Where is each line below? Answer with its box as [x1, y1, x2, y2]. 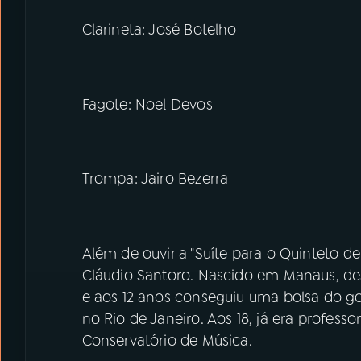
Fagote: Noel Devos [81, 94, 213, 114]
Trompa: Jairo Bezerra [81, 169, 229, 189]
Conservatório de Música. [81, 330, 252, 351]
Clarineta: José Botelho [81, 20, 237, 39]
